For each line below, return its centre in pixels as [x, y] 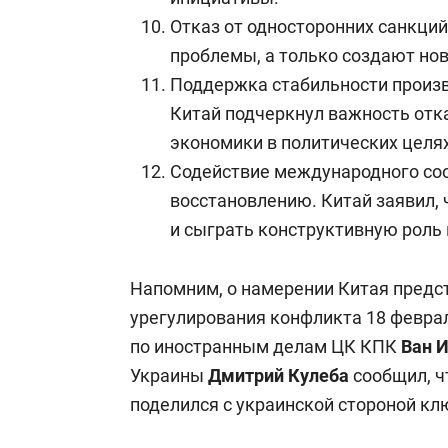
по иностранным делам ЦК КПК [263, 346]
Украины [169, 375]
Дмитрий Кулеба [278, 375]
